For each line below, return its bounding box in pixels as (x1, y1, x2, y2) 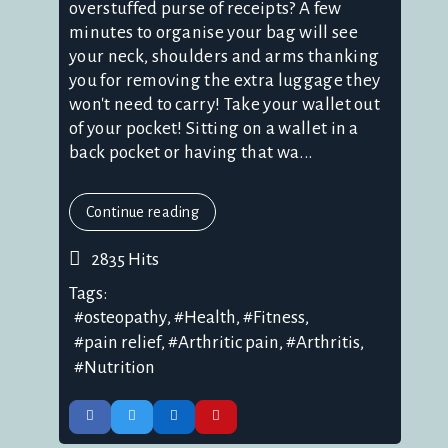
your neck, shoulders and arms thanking (69, 47, 380, 67)
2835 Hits (85, 249, 159, 269)
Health (184, 308, 236, 328)
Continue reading (86, 204, 200, 221)
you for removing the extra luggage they (69, 71, 381, 91)
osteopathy (84, 308, 167, 328)
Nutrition (84, 357, 155, 377)
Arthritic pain (178, 332, 279, 352)
